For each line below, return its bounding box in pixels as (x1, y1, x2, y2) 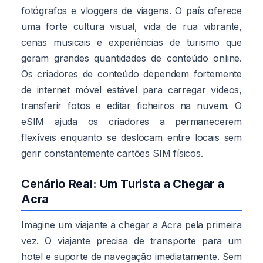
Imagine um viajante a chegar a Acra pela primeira (21, 218, 242, 231)
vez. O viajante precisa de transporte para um (21, 234, 242, 247)
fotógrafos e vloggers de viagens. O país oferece (21, 4, 242, 16)
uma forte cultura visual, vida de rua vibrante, (21, 20, 242, 32)
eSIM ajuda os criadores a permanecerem (21, 115, 242, 127)
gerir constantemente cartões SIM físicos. (21, 147, 203, 159)
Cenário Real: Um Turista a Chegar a (21, 176, 224, 191)
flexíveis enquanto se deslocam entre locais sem (21, 131, 242, 143)
